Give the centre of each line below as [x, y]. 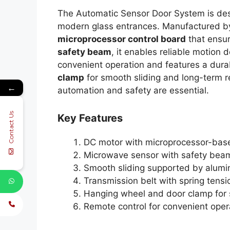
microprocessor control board [122, 39]
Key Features [90, 118]
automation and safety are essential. [133, 91]
